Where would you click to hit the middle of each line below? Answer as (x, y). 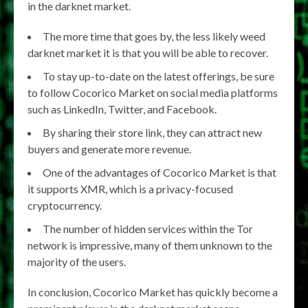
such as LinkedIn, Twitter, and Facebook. (122, 109)
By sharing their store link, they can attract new (152, 132)
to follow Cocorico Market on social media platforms (153, 92)
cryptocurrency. (65, 205)
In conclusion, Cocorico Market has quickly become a (153, 291)
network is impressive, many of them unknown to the (150, 245)
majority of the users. (77, 261)
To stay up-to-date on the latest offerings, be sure (158, 76)
